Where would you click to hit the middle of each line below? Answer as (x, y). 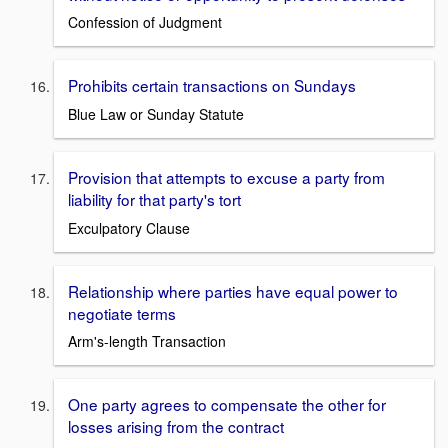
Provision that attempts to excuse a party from (226, 177)
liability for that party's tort (154, 199)
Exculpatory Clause (129, 227)
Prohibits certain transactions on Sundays (212, 85)
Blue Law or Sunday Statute (156, 114)
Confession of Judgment (145, 22)
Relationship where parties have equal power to (233, 290)
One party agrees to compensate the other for (227, 404)
